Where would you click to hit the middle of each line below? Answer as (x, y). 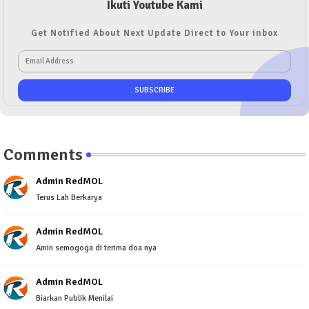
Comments (43, 154)
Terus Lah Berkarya (69, 197)
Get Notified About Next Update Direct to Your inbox (154, 33)
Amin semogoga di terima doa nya (96, 248)
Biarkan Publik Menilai (74, 298)
